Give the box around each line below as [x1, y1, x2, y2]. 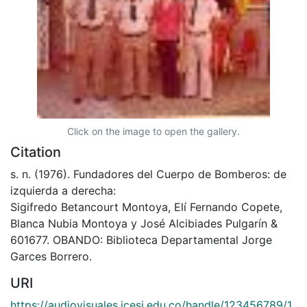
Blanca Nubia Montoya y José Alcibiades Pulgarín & [10, 216, 278, 230]
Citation [10, 143, 61, 160]
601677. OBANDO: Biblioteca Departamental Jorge [10, 232, 272, 247]
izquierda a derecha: [10, 183, 116, 197]
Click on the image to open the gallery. [67, 125, 240, 137]
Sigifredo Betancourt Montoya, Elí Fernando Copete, [10, 199, 282, 214]
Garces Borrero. [10, 249, 92, 263]
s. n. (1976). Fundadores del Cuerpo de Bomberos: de [10, 167, 286, 181]
